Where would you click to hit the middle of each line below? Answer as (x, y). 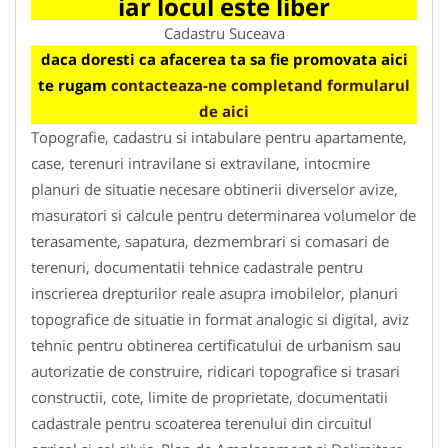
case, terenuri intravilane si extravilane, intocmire (200, 162)
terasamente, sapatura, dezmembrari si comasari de (210, 240)
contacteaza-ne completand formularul (260, 84)
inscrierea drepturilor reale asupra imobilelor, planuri (214, 292)
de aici (224, 110)
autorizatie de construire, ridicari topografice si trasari (215, 370)
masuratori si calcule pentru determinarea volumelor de (223, 214)
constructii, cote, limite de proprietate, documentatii (209, 396)
